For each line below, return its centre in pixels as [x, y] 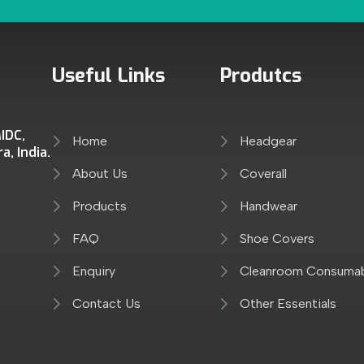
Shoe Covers [277, 238]
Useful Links [109, 75]
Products [100, 206]
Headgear [269, 141]
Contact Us [107, 303]
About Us [100, 173]
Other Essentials [288, 303]
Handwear [269, 206]
